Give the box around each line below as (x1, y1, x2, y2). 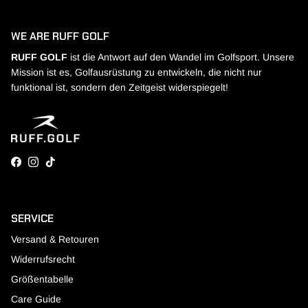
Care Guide (11, 293, 61, 305)
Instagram (32, 159, 76, 171)
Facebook (15, 159, 58, 171)
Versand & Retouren (11, 233, 99, 245)
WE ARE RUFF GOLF (11, 30, 109, 44)
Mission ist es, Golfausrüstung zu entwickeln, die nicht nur (11, 67, 262, 78)
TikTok (49, 159, 77, 171)
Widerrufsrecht (11, 253, 75, 265)
